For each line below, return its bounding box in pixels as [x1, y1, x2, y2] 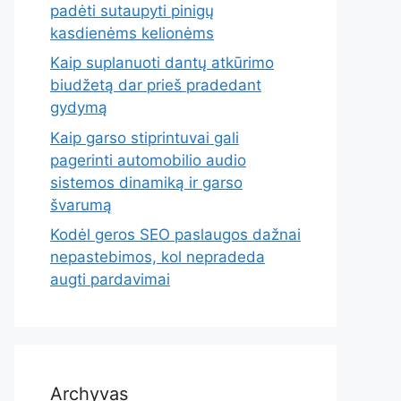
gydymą [50, 98, 107, 116]
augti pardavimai [50, 270, 170, 288]
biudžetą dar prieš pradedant [50, 76, 261, 94]
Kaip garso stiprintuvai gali [50, 128, 239, 147]
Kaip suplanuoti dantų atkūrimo [50, 54, 274, 72]
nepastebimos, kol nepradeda [50, 248, 265, 266]
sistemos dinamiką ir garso [50, 173, 243, 192]
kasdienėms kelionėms [50, 23, 214, 42]
